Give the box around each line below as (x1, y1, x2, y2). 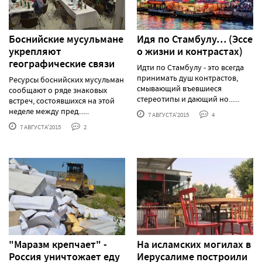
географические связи (9, 56, 115, 71)
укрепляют (9, 44, 61, 58)
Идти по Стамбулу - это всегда (137, 61, 244, 73)
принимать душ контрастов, (137, 72, 238, 83)
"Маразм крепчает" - (9, 237, 107, 252)
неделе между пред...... (9, 105, 89, 116)
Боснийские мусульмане (9, 32, 123, 46)
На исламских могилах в (137, 237, 251, 252)
